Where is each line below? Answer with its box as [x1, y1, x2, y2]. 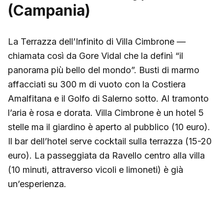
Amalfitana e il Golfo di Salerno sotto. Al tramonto [8, 93, 209, 104]
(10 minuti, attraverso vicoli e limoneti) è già [8, 164, 183, 175]
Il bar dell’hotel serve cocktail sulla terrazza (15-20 [8, 136, 212, 146]
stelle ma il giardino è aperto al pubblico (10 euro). [8, 121, 210, 132]
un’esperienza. [8, 178, 66, 189]
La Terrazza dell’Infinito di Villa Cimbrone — [8, 36, 186, 47]
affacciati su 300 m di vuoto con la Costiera [8, 79, 186, 89]
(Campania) [8, 1, 90, 19]
